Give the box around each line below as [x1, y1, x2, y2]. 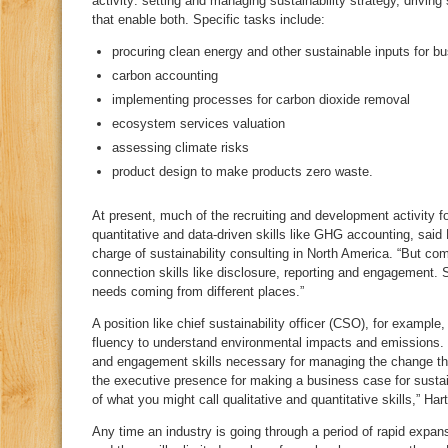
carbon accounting [112, 68, 218, 83]
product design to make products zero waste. [112, 164, 373, 179]
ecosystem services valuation [112, 116, 285, 131]
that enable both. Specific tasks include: [92, 12, 325, 27]
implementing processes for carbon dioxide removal [112, 92, 410, 107]
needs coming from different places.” [92, 284, 304, 299]
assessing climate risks [112, 140, 249, 155]
